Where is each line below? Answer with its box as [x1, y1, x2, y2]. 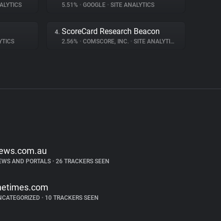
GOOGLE [81, 1, 107, 8]
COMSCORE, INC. [81, 38, 130, 45]
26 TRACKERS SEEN [54, 158, 110, 165]
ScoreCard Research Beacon [62, 27, 160, 36]
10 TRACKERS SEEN [43, 194, 99, 201]
